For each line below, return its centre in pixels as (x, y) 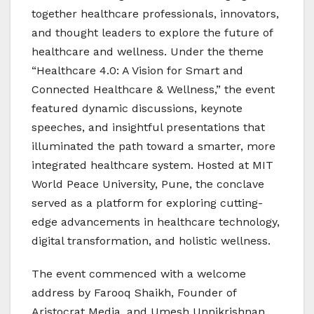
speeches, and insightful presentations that (148, 128)
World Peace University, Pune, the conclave (148, 184)
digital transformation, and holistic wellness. (151, 241)
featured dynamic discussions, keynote (137, 109)
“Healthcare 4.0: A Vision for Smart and (137, 71)
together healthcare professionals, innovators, (155, 14)
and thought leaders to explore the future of (152, 33)
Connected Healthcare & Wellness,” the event (153, 90)
